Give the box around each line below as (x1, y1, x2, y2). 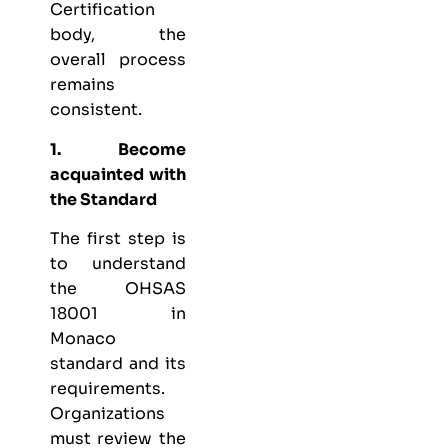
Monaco (50, 327, 116, 349)
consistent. (50, 99, 142, 121)
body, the (50, 24, 186, 46)
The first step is (50, 227, 186, 249)
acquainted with (50, 163, 186, 185)
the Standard (50, 188, 157, 210)
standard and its (50, 352, 186, 374)
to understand (50, 252, 186, 274)
